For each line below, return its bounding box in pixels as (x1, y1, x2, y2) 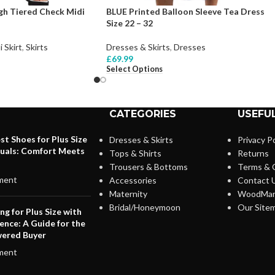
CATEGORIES (109, 108, 176, 120)
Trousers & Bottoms (109, 161, 188, 172)
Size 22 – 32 (106, 17, 153, 28)
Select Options (106, 64, 163, 74)
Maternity (109, 188, 147, 199)
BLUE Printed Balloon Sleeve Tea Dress (106, 6, 265, 17)
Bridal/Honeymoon (109, 202, 180, 213)
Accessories (109, 175, 157, 186)
